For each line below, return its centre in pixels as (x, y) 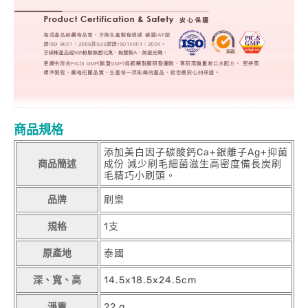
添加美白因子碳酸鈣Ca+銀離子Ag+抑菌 (196, 152)
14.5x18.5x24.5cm (150, 280)
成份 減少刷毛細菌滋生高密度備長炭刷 (193, 164)
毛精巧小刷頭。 (140, 175)
